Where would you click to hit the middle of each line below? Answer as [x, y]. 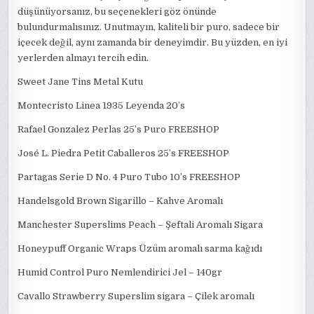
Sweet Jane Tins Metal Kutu [81, 82]
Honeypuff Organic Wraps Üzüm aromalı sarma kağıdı [140, 248]
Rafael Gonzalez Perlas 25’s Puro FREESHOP [119, 129]
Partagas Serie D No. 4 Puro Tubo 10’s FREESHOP [129, 177]
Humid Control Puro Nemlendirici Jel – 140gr [120, 272]
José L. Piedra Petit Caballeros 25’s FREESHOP [124, 153]
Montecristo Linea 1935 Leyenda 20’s [102, 105]
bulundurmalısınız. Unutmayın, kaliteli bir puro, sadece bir [149, 27]
